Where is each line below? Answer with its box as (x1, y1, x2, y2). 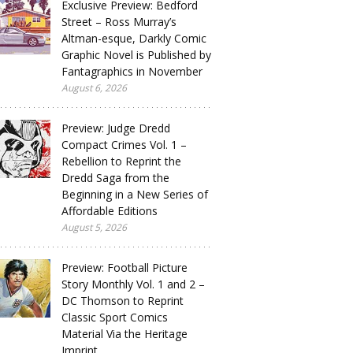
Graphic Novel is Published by (61, 47, 211, 62)
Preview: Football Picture (61, 260, 188, 275)
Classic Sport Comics (61, 310, 168, 325)
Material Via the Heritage (61, 326, 188, 341)
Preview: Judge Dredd (61, 121, 170, 136)
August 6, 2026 (61, 81, 127, 95)
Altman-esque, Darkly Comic (61, 31, 206, 46)
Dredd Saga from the (61, 170, 169, 185)
